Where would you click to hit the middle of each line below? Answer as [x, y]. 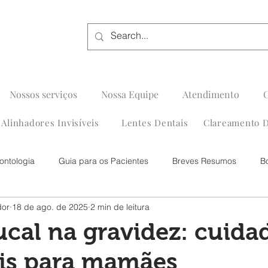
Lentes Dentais [155, 123]
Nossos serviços [43, 94]
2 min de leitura [120, 207]
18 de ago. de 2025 [50, 207]
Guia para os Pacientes [103, 161]
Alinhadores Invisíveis [50, 123]
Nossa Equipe [130, 94]
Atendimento [211, 94]
